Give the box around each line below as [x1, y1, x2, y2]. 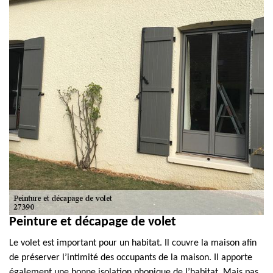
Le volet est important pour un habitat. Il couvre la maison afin [9, 238, 257, 248]
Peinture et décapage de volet [9, 215, 176, 229]
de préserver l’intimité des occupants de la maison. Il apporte [9, 253, 252, 263]
